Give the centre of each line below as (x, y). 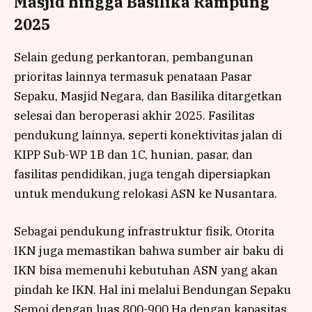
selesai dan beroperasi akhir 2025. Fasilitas (134, 115)
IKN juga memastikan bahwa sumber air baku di (149, 250)
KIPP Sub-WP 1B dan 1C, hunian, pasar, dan (133, 154)
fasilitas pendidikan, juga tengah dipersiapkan (142, 174)
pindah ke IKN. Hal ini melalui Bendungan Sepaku (153, 289)
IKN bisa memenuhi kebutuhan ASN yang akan (146, 270)
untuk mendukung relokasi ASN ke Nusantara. (146, 193)
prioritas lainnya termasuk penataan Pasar (133, 76)
